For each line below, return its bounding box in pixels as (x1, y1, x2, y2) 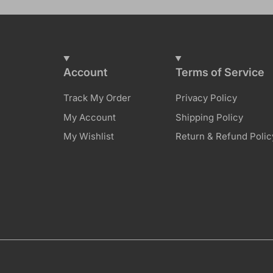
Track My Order (63, 92, 132, 104)
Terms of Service (175, 66, 264, 79)
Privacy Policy (175, 92, 237, 104)
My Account (63, 111, 116, 123)
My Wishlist (63, 130, 115, 143)
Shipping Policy (175, 111, 243, 123)
